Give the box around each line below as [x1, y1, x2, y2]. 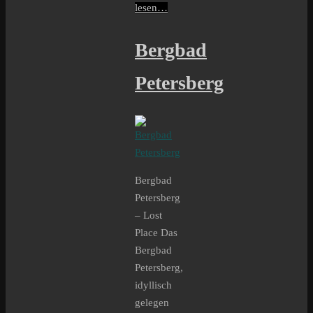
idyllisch [135, 279, 172, 291]
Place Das [135, 226, 177, 238]
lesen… [135, 2, 168, 14]
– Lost [135, 209, 162, 221]
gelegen [135, 296, 169, 308]
